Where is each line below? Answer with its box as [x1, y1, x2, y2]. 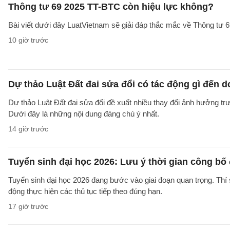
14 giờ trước [8, 125, 48, 133]
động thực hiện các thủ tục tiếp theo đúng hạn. [8, 187, 162, 196]
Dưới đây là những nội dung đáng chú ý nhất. [8, 109, 159, 118]
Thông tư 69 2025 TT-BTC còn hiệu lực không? [8, 2, 214, 12]
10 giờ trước [8, 36, 48, 44]
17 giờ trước [8, 202, 48, 210]
